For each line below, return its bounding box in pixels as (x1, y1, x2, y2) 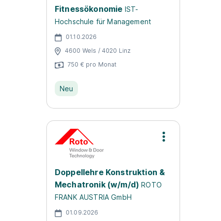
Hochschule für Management (55, 17, 151, 26)
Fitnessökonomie (55, 4, 123, 14)
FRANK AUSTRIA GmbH (55, 193, 132, 201)
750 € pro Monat (68, 60, 117, 68)
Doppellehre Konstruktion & (55, 167, 165, 177)
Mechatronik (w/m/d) (55, 180, 140, 189)
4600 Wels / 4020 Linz (65, 46, 131, 54)
